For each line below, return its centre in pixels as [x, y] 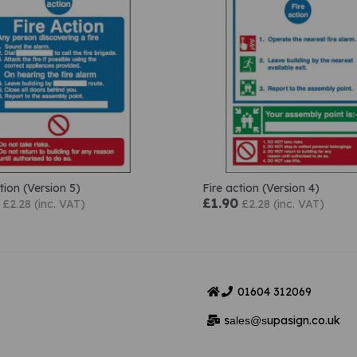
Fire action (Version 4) [261, 188]
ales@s [248, 320]
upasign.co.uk [303, 320]
